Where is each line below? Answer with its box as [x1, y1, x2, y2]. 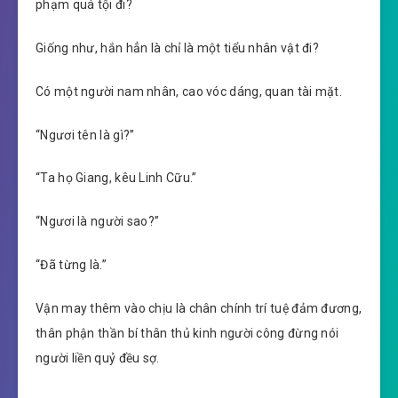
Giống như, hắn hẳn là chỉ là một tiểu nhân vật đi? [36, 40, 319, 55]
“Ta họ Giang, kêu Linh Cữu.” [36, 171, 197, 186]
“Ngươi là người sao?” [36, 214, 160, 229]
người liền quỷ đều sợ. [36, 350, 160, 365]
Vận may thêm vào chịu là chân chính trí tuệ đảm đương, [36, 300, 362, 315]
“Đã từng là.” [36, 257, 107, 272]
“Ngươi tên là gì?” [36, 127, 135, 142]
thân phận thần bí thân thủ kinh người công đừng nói [36, 325, 339, 340]
